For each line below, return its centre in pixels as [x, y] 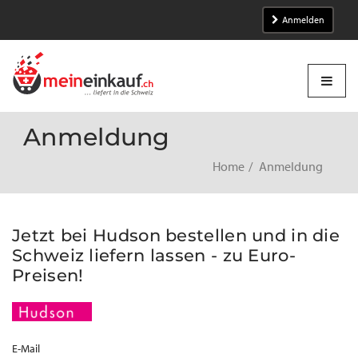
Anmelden [303, 20]
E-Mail [26, 349]
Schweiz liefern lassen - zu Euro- [154, 255]
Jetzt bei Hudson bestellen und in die [176, 235]
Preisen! [48, 275]
